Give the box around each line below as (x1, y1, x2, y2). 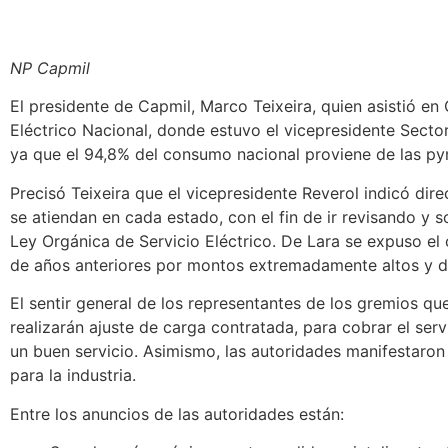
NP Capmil (10, 58, 90, 78)
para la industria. (10, 365, 136, 386)
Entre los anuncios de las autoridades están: (10, 403, 344, 424)
